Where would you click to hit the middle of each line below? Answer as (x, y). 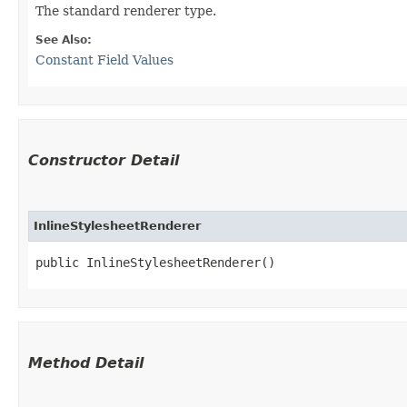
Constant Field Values (104, 60)
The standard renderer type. (126, 10)
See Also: (64, 40)
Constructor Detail (104, 160)
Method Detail (86, 362)
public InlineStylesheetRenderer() (155, 262)
